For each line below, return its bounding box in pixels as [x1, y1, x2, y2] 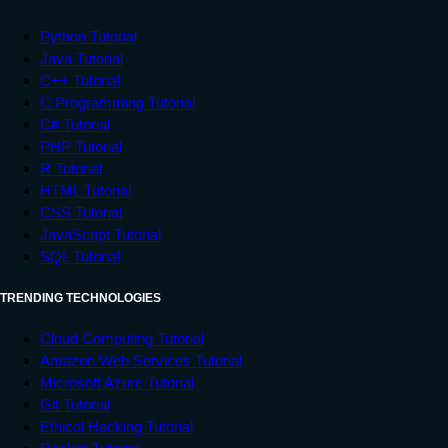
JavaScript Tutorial [40, 225, 161, 243]
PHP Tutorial [40, 137, 122, 155]
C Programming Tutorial [40, 93, 195, 111]
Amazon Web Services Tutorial [40, 351, 242, 369]
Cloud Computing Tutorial [40, 329, 204, 347]
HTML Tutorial [40, 181, 131, 199]
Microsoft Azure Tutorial [40, 373, 194, 391]
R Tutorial [40, 159, 102, 177]
